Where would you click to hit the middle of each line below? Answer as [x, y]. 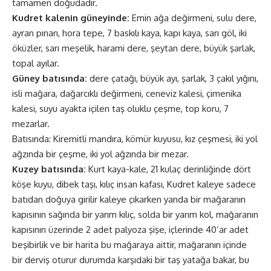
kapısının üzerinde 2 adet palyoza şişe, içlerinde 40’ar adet [130, 229]
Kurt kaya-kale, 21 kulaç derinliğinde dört [168, 169]
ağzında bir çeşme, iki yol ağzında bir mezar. [100, 154]
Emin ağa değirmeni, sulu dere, [193, 18]
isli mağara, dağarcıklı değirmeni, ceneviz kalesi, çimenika [127, 93]
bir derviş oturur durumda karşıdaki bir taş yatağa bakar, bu [131, 260]
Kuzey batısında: [49, 169]
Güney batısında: [50, 78]
